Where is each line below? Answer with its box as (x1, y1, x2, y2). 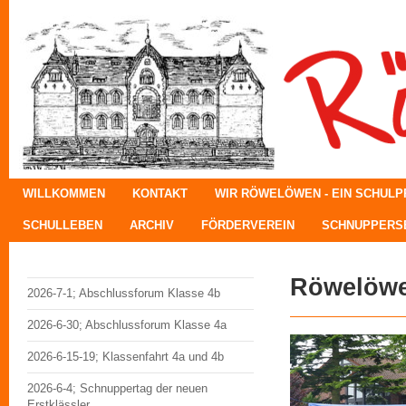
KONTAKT (132, 187, 188, 200)
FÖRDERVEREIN (201, 218, 295, 232)
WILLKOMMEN (23, 187, 105, 200)
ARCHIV (130, 218, 174, 232)
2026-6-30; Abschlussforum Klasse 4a (27, 318, 227, 332)
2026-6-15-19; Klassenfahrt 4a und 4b (27, 350, 224, 363)
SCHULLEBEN (23, 218, 102, 232)
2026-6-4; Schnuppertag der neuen (27, 382, 208, 395)
